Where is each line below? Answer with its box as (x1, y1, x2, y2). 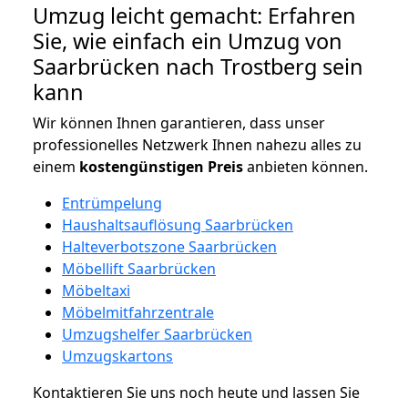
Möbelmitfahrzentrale (62, 302, 214, 323)
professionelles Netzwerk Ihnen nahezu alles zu (33, 135, 362, 156)
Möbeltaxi (62, 280, 130, 301)
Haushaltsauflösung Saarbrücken (62, 215, 293, 236)
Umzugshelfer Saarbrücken (62, 324, 252, 345)
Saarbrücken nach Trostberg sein (33, 52, 363, 82)
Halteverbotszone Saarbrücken (62, 237, 277, 258)
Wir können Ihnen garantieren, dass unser (33, 113, 325, 134)
